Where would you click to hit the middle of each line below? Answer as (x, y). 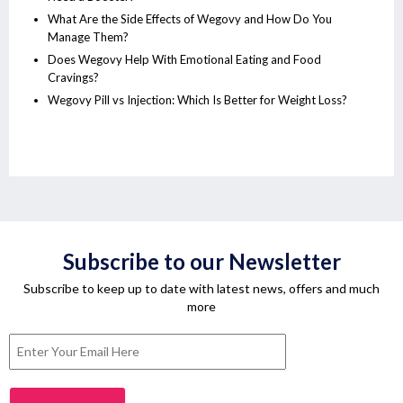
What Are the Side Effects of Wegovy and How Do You (190, 18)
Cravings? (73, 77)
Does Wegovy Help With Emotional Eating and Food (184, 59)
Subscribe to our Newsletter (201, 261)
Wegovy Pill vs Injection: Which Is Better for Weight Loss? (197, 99)
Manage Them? (88, 36)
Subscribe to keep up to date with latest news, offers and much (201, 288)
